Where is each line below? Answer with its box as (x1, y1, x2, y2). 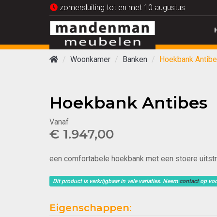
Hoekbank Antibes (49, 93, 207, 113)
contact (179, 178, 199, 185)
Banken (123, 55, 147, 64)
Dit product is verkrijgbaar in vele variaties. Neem (53, 178, 180, 185)
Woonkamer (70, 55, 110, 64)
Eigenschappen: (49, 202, 132, 214)
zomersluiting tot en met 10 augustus (58, 3, 185, 12)
